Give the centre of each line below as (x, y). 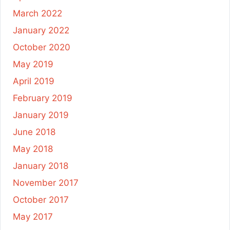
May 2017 (33, 216)
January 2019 (41, 115)
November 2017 (46, 183)
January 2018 (41, 166)
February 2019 (43, 98)
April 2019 (34, 81)
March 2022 (37, 13)
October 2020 (42, 47)
